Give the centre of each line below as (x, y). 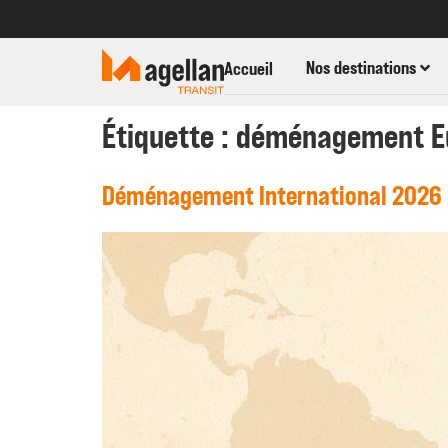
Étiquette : (169, 138)
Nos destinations (363, 68)
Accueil (248, 69)
